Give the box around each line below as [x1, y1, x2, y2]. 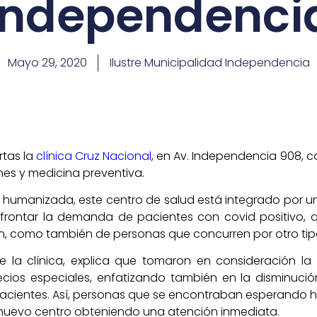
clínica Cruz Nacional [35, 147, 152, 164]
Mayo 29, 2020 [7, 54, 87, 71]
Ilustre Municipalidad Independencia [109, 54, 310, 71]
